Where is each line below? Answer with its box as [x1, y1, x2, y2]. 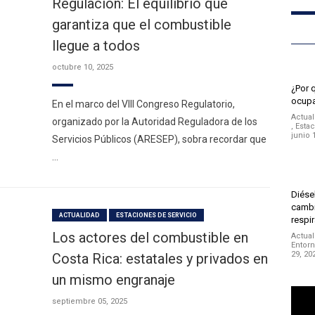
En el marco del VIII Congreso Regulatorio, [52, 98, 235, 110]
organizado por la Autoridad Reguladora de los [52, 116, 257, 127]
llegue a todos [52, 37, 140, 54]
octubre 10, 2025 [52, 63, 113, 72]
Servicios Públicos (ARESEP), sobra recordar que [52, 134, 266, 145]
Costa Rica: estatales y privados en [52, 250, 268, 267]
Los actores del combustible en [52, 229, 248, 246]
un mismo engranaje [52, 271, 175, 288]
